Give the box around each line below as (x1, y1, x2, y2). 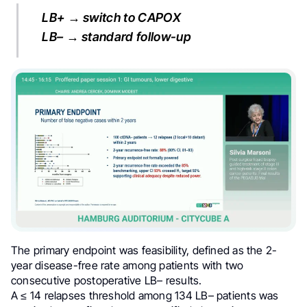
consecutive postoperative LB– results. (11, 273, 202, 288)
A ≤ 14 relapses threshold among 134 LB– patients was (11, 288, 279, 303)
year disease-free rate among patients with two (11, 258, 244, 273)
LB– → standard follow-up (42, 29, 191, 45)
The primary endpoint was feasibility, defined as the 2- (11, 243, 278, 258)
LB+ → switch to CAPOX (42, 10, 181, 25)
